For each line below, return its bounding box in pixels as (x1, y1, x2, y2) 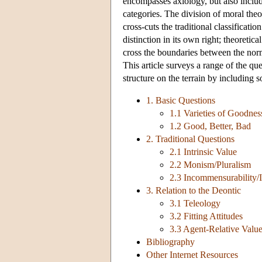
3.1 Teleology (170, 198, 220, 209)
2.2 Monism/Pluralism (170, 160, 251, 170)
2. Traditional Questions (146, 134, 235, 144)
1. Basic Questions (146, 95, 215, 106)
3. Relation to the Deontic (146, 185, 241, 196)
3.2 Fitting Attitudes (170, 211, 243, 222)
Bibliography (146, 237, 195, 247)
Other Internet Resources (146, 250, 238, 260)
